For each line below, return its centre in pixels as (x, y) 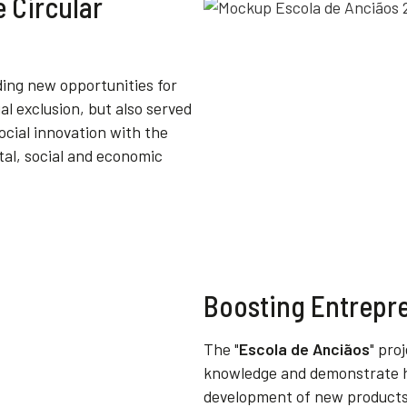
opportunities (107, 84)
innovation (70, 132)
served (169, 108)
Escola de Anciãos (304, 349)
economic (129, 155)
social (44, 155)
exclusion (48, 108)
